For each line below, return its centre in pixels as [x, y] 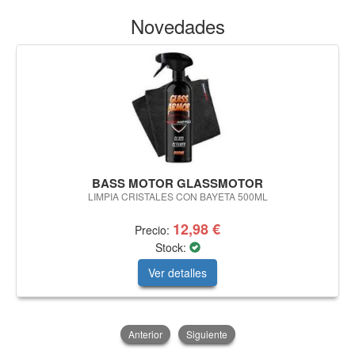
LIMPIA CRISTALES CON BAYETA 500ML [177, 196]
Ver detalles [177, 272]
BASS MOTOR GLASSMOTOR [177, 183]
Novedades [177, 25]
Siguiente [206, 334]
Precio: [154, 229]
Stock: [172, 247]
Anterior [145, 334]
